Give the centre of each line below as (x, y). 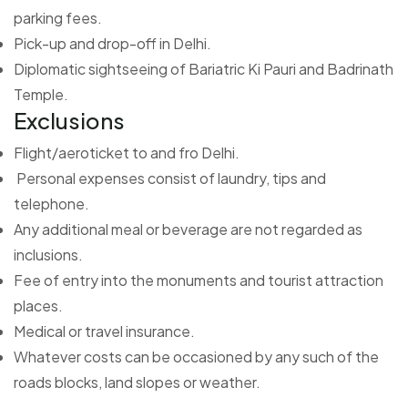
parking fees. (58, 17)
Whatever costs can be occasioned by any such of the (196, 356)
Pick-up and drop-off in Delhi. (112, 43)
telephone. (51, 203)
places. (38, 305)
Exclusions (69, 120)
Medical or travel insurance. (104, 331)
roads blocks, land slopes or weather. (137, 382)
